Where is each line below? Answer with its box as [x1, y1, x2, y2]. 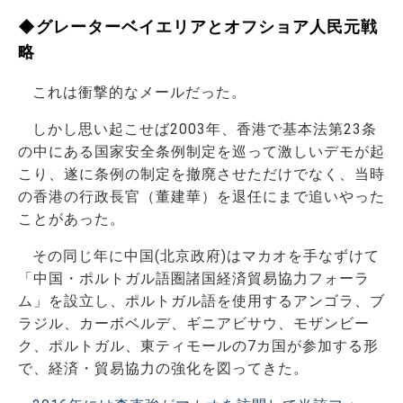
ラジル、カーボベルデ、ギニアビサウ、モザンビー [18, 314, 370, 332]
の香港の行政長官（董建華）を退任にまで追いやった [18, 187, 385, 205]
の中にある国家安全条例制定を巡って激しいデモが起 [18, 142, 385, 160]
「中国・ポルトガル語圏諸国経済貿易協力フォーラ [18, 269, 370, 287]
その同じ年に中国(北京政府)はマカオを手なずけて [32, 246, 380, 264]
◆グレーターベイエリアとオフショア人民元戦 [18, 16, 378, 36]
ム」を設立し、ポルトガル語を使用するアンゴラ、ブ [18, 291, 385, 309]
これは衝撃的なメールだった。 [32, 83, 246, 101]
